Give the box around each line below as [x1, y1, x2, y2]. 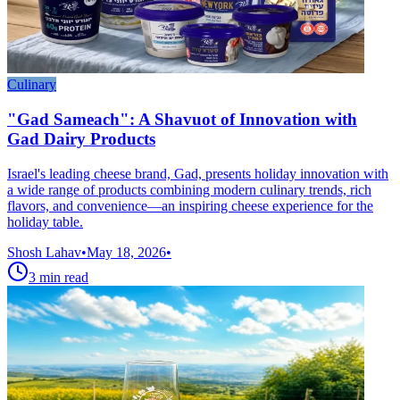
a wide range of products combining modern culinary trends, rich [7, 181, 371, 197]
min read [39, 269, 88, 285]
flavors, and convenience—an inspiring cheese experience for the [7, 197, 373, 213]
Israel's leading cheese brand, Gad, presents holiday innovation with [7, 165, 388, 181]
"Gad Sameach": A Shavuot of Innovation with [7, 110, 357, 129]
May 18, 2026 [87, 244, 166, 260]
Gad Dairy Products [7, 129, 155, 149]
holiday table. [7, 213, 83, 229]
